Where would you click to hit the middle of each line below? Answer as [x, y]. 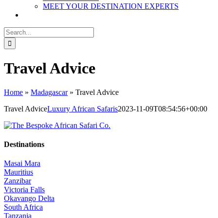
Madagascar [49, 92]
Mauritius [18, 172]
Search [14, 31]
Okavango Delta [29, 199]
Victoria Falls [24, 190]
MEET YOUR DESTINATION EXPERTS [111, 6]
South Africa [23, 207]
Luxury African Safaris [82, 109]
